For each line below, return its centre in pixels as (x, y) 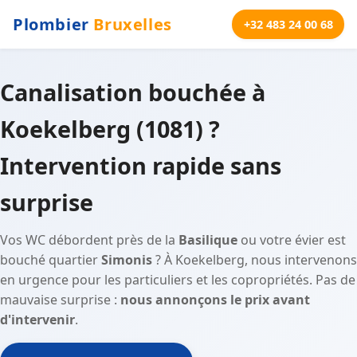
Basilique (208, 240)
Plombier (53, 24)
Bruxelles (133, 24)
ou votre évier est (292, 240)
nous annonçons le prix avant (215, 300)
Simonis (127, 260)
